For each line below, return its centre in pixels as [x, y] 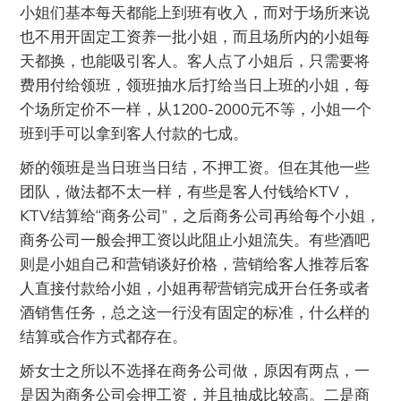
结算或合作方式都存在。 [104, 337]
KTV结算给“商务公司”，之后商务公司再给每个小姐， [200, 216]
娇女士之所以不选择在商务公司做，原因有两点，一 [195, 371]
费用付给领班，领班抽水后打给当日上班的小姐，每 [195, 85]
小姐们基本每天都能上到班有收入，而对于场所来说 [195, 13]
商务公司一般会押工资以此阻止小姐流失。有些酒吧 [195, 240]
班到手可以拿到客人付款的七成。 [134, 133]
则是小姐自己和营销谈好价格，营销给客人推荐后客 [195, 264]
